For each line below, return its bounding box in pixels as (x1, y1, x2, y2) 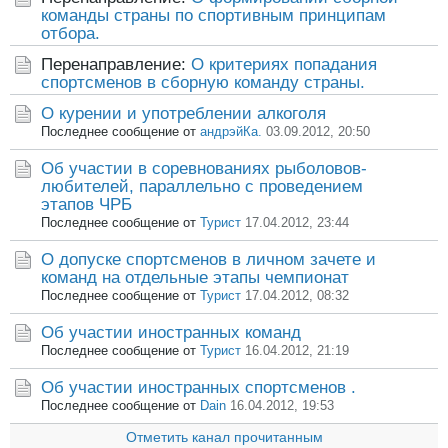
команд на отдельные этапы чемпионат (41, 268, 349, 287)
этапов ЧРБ (41, 195, 132, 214)
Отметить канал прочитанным (125, 429, 323, 445)
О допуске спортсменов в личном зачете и (41, 250, 376, 269)
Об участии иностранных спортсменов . (41, 378, 356, 397)
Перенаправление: (41, 55, 186, 74)
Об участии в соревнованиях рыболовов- (41, 159, 367, 178)
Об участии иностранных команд (41, 323, 301, 342)
